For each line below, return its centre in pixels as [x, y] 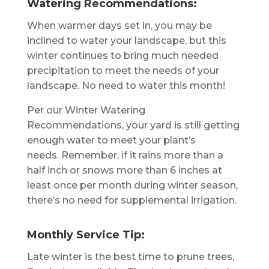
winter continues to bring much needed [122, 55]
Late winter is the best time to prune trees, [130, 256]
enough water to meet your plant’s [111, 140]
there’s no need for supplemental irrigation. [131, 200]
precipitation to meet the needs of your [123, 70]
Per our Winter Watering [86, 110]
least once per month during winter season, [132, 185]
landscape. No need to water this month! [126, 85]
